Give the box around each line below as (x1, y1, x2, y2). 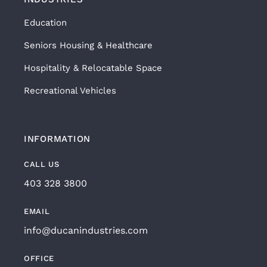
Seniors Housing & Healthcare (23, 39, 153, 51)
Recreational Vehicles (23, 85, 116, 96)
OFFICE (23, 253, 54, 263)
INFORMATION (23, 133, 91, 144)
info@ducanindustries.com (23, 224, 148, 236)
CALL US (23, 159, 60, 169)
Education (23, 17, 67, 28)
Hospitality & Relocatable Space (23, 62, 162, 73)
